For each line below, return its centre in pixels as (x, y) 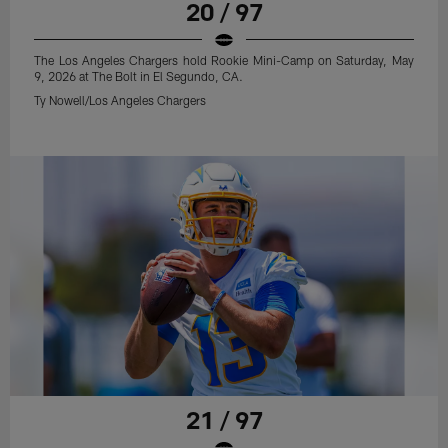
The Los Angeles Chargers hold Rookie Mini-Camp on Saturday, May (224, 59)
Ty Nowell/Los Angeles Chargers (120, 99)
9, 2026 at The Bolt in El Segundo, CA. (139, 75)
